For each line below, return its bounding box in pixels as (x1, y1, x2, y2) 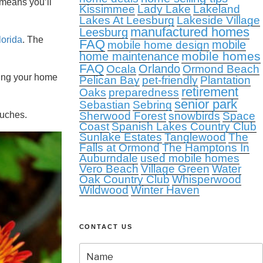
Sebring (132, 99, 172, 111)
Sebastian (79, 99, 130, 111)
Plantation (200, 74, 251, 86)
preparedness (108, 86, 179, 99)
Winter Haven (130, 184, 200, 196)
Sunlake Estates (79, 131, 162, 143)
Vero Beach (79, 163, 139, 175)
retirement (181, 85, 238, 99)
